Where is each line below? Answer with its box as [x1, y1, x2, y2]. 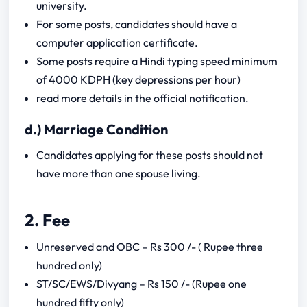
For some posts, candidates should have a [36, 16, 238, 31]
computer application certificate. [36, 35, 199, 49]
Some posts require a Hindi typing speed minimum [36, 53, 278, 68]
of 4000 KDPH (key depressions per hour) [36, 72, 241, 86]
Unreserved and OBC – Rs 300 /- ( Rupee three [36, 239, 264, 254]
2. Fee [24, 209, 70, 230]
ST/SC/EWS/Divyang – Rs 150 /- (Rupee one [36, 276, 247, 291]
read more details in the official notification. [36, 90, 249, 105]
